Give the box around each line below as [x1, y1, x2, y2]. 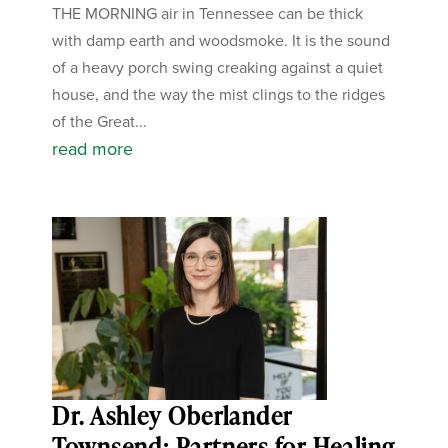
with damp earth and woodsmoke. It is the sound [52, 29, 391, 52]
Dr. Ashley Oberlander [52, 399, 293, 433]
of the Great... [52, 110, 148, 133]
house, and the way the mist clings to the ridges [52, 83, 386, 106]
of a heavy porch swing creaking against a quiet [52, 56, 384, 79]
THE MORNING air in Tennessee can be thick [52, 2, 364, 25]
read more [52, 136, 134, 162]
